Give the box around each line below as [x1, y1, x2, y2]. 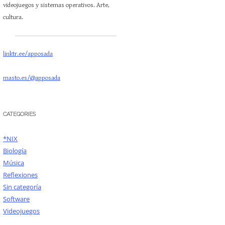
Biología [3, 146, 27, 155]
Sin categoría [3, 182, 41, 191]
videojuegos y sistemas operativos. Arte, [3, 2, 109, 9]
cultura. [3, 14, 23, 21]
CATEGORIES [3, 111, 36, 118]
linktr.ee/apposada [3, 50, 53, 58]
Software [3, 194, 30, 203]
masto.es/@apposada [3, 74, 60, 82]
